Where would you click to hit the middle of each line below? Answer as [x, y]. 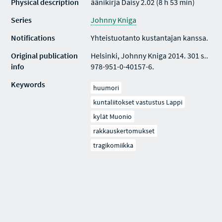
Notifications [33, 38]
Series [22, 20]
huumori [106, 88]
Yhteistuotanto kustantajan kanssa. [150, 38]
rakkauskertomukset [124, 131]
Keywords [28, 84]
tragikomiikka [113, 145]
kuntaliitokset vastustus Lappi [138, 102]
